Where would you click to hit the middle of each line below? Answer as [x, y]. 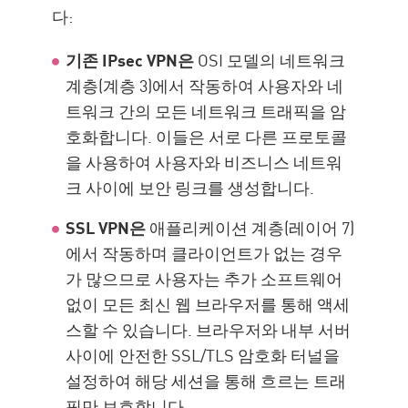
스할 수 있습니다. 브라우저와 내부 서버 [209, 329]
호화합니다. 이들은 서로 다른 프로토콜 [207, 136]
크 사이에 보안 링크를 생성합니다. [190, 187]
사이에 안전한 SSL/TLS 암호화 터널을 [203, 355]
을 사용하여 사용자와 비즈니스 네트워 [204, 162]
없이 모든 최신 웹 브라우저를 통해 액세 [208, 304]
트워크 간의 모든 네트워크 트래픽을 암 [206, 111]
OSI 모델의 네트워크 [270, 60]
